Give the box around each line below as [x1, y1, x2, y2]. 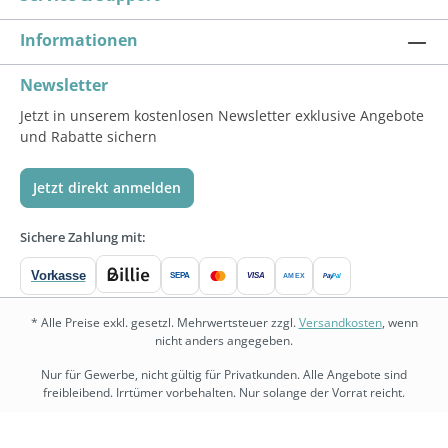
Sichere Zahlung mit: [20, 227, 146, 246]
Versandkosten [298, 313, 382, 331]
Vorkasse [31, 268, 86, 284]
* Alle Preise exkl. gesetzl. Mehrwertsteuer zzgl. [30, 313, 299, 331]
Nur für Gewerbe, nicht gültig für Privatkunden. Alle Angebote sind [41, 365, 407, 383]
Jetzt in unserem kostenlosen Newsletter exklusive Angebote [20, 105, 424, 125]
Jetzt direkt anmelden [33, 177, 181, 197]
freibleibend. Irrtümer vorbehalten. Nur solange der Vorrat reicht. [43, 383, 405, 401]
